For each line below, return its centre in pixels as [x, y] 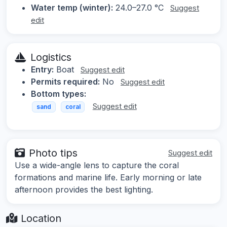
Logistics [51, 57]
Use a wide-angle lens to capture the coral [97, 165]
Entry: [42, 69]
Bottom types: [59, 93]
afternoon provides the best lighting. [84, 190]
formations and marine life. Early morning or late [108, 178]
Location [40, 219]
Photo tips [53, 153]
